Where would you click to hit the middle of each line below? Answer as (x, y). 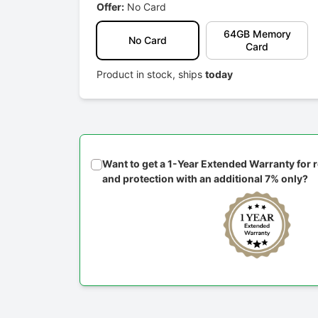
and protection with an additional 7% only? (205, 179)
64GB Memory (257, 34)
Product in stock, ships (151, 75)
